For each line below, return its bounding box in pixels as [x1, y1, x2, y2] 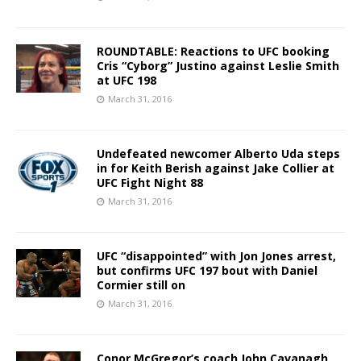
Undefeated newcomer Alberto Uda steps [97, 145, 340, 161]
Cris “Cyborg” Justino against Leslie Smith [97, 57, 339, 73]
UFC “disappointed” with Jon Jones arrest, [97, 247, 336, 263]
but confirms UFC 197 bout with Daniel [97, 262, 317, 278]
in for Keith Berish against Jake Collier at [97, 160, 334, 176]
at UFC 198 [97, 72, 156, 88]
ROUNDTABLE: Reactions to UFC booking [97, 43, 330, 59]
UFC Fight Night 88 [97, 174, 203, 190]
